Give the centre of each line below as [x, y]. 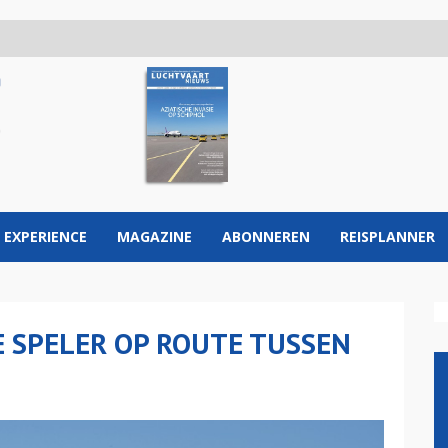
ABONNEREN [266, 236]
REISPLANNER [387, 236]
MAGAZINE [154, 236]
